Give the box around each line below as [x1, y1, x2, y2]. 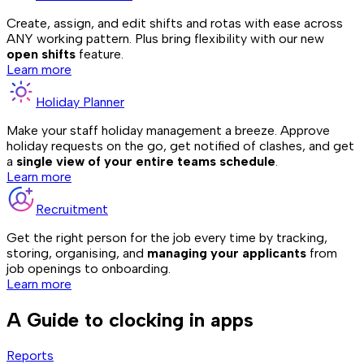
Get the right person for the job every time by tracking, [6, 230, 327, 246]
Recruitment [36, 201, 108, 218]
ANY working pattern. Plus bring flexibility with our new [6, 31, 324, 47]
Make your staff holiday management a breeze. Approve [6, 123, 330, 139]
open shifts [6, 46, 76, 63]
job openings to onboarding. [6, 261, 171, 277]
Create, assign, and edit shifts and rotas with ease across [6, 15, 343, 32]
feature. [76, 46, 123, 63]
